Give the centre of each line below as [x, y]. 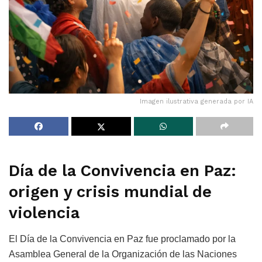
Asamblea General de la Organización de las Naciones [123, 254]
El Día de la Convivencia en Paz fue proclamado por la [122, 239]
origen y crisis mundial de [110, 192]
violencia [44, 213]
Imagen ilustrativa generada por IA [196, 101]
